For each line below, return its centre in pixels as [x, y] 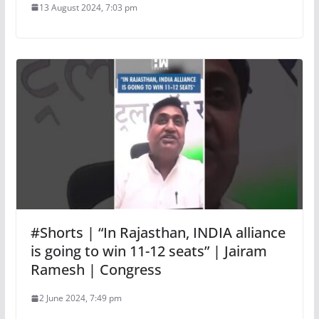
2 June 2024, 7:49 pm [80, 298]
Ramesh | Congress [96, 270]
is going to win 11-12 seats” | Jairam [148, 251]
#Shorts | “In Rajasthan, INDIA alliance [158, 233]
